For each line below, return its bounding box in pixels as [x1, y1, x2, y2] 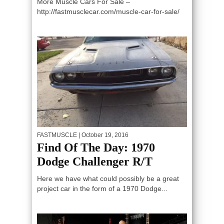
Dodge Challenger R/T [37, 155, 152, 168]
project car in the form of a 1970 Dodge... [37, 184, 167, 193]
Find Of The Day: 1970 [37, 141, 155, 154]
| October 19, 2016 [77, 131, 128, 139]
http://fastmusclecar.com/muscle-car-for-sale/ [37, 7, 179, 15]
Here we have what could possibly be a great [37, 174, 179, 183]
